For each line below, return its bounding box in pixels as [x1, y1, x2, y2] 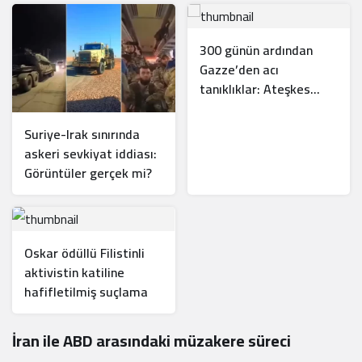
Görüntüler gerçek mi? [24, 161, 152, 186]
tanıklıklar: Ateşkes [199, 76, 310, 101]
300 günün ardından [199, 37, 313, 62]
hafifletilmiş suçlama [24, 280, 148, 305]
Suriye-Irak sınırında [24, 122, 140, 147]
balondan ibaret [199, 115, 289, 140]
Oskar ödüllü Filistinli [24, 241, 145, 266]
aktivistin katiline [24, 260, 124, 285]
